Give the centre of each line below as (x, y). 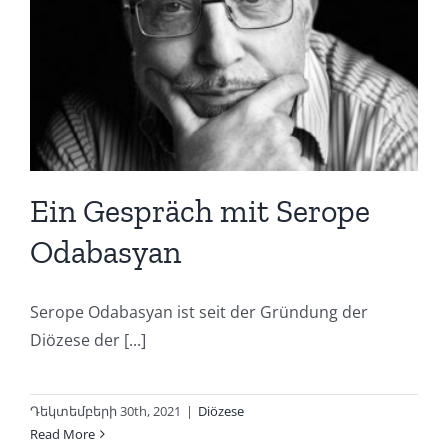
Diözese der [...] (88, 339)
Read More (62, 433)
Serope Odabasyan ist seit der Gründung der (199, 311)
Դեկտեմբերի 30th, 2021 (105, 410)
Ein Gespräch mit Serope (200, 210)
